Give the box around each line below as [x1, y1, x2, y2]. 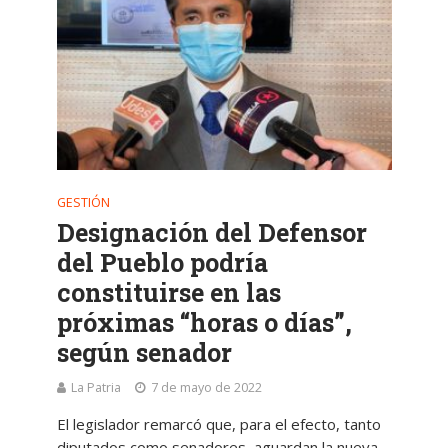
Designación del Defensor [56, 216, 367, 250]
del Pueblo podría [56, 246, 268, 280]
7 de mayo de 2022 [150, 379, 262, 397]
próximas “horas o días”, [56, 306, 352, 340]
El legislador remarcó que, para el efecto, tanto [56, 414, 381, 435]
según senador [56, 336, 232, 370]
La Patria [70, 379, 121, 397]
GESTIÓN [56, 194, 110, 212]
